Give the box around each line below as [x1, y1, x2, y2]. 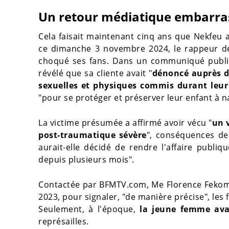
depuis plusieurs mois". [38, 154, 134, 166]
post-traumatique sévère [38, 129, 147, 141]
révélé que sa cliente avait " [38, 67, 152, 79]
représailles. [38, 216, 89, 227]
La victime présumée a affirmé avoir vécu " [38, 117, 212, 129]
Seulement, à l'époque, [38, 203, 140, 215]
